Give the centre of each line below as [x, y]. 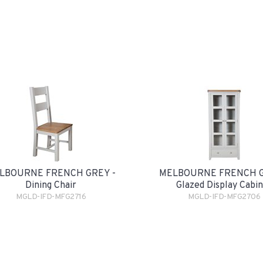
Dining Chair [51, 186]
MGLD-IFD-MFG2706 [224, 197]
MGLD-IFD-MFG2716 [51, 197]
